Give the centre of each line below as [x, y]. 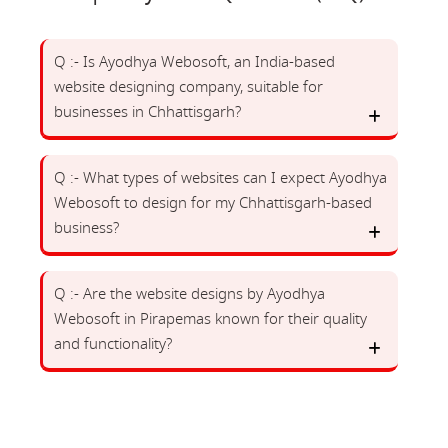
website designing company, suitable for [188, 87]
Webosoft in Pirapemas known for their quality [210, 319]
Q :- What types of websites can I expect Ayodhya [220, 178]
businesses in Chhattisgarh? [147, 112]
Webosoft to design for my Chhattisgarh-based [213, 203]
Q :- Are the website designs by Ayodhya [189, 294]
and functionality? [113, 344]
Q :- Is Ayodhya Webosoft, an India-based [194, 62]
